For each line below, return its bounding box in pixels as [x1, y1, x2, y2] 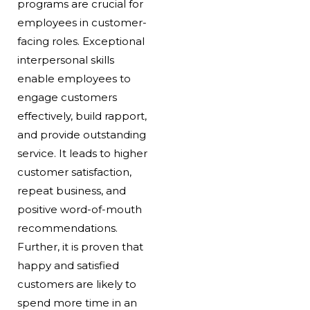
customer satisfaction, [17, 165, 131, 179]
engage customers [17, 90, 117, 104]
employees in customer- [17, 15, 147, 29]
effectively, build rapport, [17, 109, 147, 122]
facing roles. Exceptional [17, 34, 145, 48]
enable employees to [17, 71, 131, 85]
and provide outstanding [17, 127, 146, 141]
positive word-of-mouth [17, 202, 142, 216]
